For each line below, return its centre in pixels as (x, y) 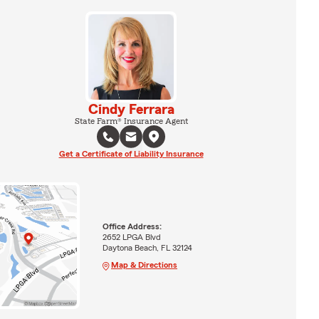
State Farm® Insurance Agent (131, 121)
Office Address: (132, 226)
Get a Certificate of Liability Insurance (131, 154)
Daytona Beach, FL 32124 (147, 247)
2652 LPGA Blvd (131, 237)
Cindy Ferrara (131, 110)
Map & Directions (144, 265)
